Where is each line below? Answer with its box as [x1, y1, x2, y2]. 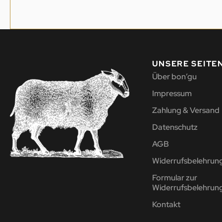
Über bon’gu [152, 71, 197, 82]
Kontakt [152, 199, 180, 210]
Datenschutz [152, 122, 198, 132]
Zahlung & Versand [152, 105, 220, 115]
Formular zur [152, 172, 197, 183]
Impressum [152, 88, 192, 99]
